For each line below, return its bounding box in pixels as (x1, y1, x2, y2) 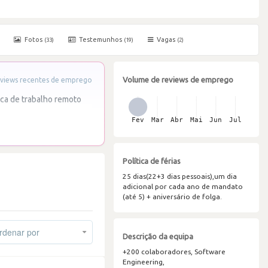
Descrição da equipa (122, 232, 193, 240)
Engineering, (122, 258, 165, 266)
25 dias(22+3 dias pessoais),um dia (122, 172, 237, 180)
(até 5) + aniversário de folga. (122, 193, 222, 200)
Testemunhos (77, 36, 124, 43)
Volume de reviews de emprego (122, 75, 233, 84)
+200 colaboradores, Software (122, 248, 226, 255)
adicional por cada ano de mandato (122, 182, 243, 190)
